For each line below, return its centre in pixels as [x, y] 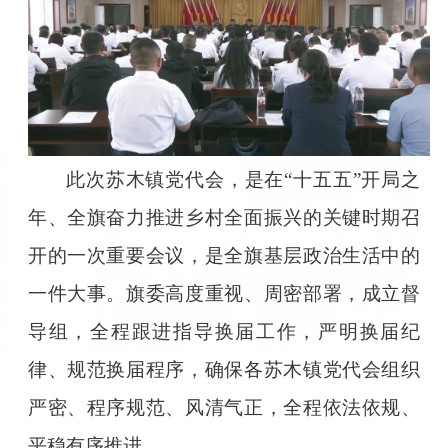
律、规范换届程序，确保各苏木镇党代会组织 [224, 369]
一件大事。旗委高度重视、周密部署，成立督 [224, 293]
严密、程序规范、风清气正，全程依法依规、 [224, 407]
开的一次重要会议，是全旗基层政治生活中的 [224, 255]
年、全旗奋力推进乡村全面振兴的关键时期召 [224, 217]
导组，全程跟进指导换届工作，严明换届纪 [224, 331]
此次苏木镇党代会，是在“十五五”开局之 [243, 179]
